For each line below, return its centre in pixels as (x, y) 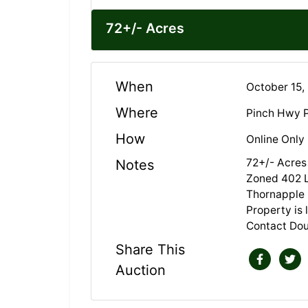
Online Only (276, 139)
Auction (141, 271)
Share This (150, 250)
